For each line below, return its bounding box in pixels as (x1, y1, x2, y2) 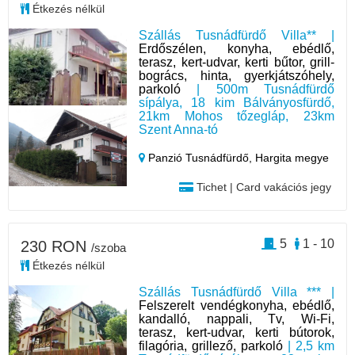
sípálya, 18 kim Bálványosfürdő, (139, 95, 334, 109)
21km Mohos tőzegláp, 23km (139, 109, 334, 123)
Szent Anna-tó (139, 122, 219, 136)
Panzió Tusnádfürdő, (145, 151, 256, 164)
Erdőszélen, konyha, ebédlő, (139, 41, 334, 55)
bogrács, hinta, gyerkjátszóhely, (139, 68, 334, 82)
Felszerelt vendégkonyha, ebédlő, (139, 298, 334, 312)
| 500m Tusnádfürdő (181, 82, 334, 96)
